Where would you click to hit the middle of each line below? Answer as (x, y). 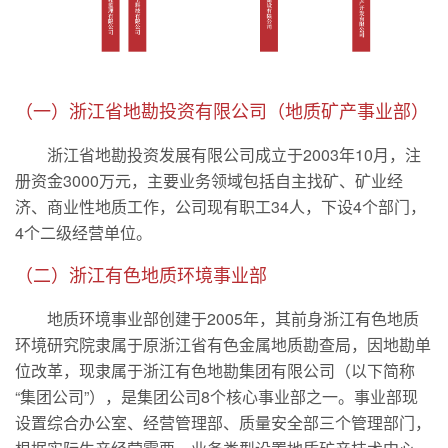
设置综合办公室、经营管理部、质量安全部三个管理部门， (223, 423)
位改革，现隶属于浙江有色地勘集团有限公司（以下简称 (215, 371)
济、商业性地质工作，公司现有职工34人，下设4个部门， (220, 207)
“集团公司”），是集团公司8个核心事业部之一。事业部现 (216, 397)
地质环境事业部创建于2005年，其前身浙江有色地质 (233, 319)
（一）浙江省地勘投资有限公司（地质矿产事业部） (222, 112)
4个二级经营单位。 (83, 233)
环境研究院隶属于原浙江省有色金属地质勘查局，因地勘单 (223, 345)
